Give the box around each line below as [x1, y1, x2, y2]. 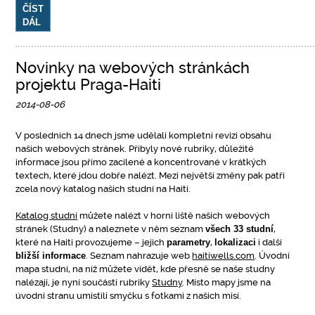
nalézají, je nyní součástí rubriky [15, 277, 153, 288]
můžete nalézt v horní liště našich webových [77, 210, 271, 221]
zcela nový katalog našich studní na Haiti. [15, 184, 191, 194]
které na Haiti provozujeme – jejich [15, 237, 167, 247]
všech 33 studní [205, 224, 274, 234]
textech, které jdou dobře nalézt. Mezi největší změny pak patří [15, 170, 285, 181]
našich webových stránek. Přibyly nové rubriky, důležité [15, 143, 255, 154]
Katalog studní [15, 210, 78, 221]
